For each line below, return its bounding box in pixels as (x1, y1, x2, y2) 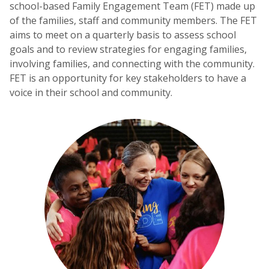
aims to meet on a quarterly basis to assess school (10, 28, 236, 41)
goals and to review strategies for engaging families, (10, 42, 247, 56)
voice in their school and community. (10, 85, 172, 99)
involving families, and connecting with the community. (10, 56, 255, 70)
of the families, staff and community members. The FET (10, 13, 257, 27)
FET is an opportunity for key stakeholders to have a (10, 71, 246, 85)
